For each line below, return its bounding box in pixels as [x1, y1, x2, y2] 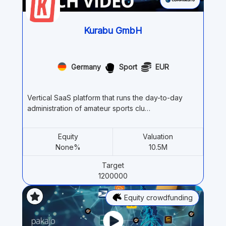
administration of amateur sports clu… [27, 100, 150, 109]
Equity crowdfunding [124, 190, 193, 199]
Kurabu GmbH [84, 22, 142, 33]
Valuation [143, 129, 173, 138]
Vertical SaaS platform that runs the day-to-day [27, 90, 183, 99]
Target [102, 157, 124, 166]
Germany [71, 60, 101, 69]
